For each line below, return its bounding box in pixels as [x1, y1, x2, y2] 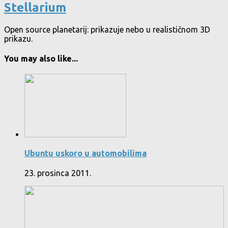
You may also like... [4, 54, 78, 64]
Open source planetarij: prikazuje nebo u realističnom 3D [4, 24, 210, 34]
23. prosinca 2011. [24, 168, 91, 178]
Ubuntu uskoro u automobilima [24, 148, 147, 158]
